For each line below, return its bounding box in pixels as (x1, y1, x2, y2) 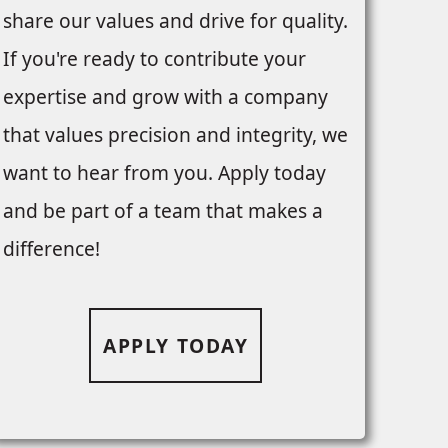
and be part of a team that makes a (2, 197, 323, 225)
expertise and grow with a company (2, 83, 328, 111)
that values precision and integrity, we (2, 121, 348, 149)
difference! (2, 235, 100, 263)
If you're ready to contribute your (2, 45, 306, 73)
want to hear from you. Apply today (2, 159, 326, 187)
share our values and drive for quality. (2, 7, 348, 35)
